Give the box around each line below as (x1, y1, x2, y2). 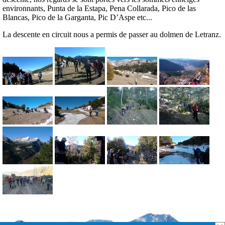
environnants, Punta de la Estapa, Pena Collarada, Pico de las (3, 4, 196, 13)
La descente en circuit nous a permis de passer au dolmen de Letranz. (3, 30, 221, 39)
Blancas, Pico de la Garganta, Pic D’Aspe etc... (3, 13, 152, 22)
